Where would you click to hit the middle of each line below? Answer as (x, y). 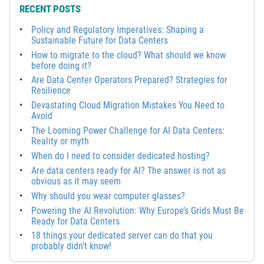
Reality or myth (61, 141)
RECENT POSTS (50, 9)
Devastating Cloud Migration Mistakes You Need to (128, 105)
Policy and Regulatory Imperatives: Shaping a (118, 29)
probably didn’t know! (72, 246)
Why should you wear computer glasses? (108, 196)
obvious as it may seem (76, 181)
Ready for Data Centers (75, 221)
